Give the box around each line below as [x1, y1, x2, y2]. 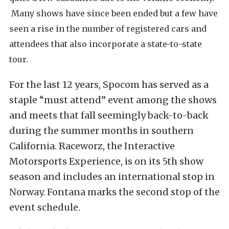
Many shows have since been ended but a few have [9, 8, 218, 19]
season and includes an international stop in [9, 171, 215, 183]
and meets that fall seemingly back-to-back [9, 109, 209, 122]
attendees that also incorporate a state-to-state [9, 39, 202, 50]
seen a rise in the [9, 24, 82, 34]
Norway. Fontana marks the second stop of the [9, 186, 220, 198]
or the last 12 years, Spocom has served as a [14, 79, 209, 91]
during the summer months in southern [9, 125, 194, 137]
